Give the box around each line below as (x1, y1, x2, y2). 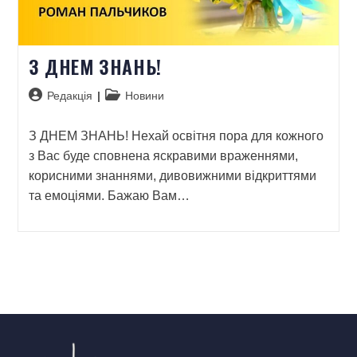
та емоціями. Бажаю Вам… (28, 188, 190, 202)
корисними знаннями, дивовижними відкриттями (28, 168, 316, 182)
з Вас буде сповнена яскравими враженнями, (28, 148, 298, 163)
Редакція (46, 88, 92, 102)
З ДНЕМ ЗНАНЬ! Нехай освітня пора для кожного (28, 128, 324, 143)
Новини (124, 88, 164, 102)
